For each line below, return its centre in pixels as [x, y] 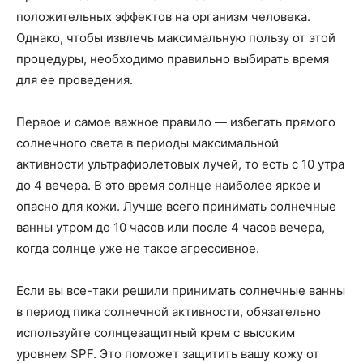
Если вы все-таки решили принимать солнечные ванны [181, 291]
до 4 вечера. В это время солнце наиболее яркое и [169, 186]
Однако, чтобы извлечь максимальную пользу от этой [176, 38]
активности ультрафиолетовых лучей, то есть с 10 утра [180, 164]
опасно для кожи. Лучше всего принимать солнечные [176, 207]
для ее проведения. [75, 80]
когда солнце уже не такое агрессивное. [138, 249]
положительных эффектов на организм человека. [163, 17]
